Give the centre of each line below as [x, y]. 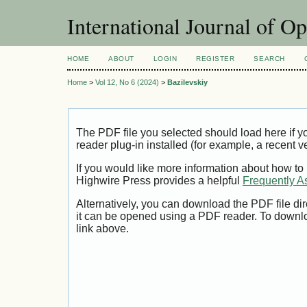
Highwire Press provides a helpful [159, 181]
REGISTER [216, 59]
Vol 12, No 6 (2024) [127, 83]
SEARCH [269, 59]
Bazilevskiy [187, 83]
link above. [102, 228]
